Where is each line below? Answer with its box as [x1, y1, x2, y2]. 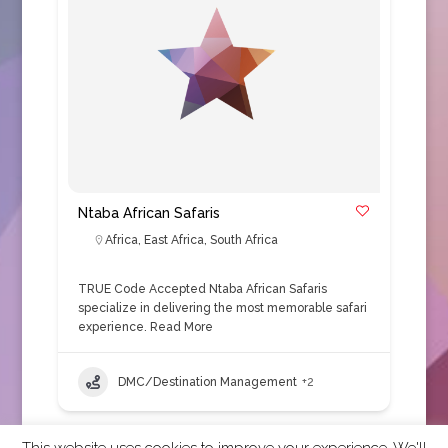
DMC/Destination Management [117, 374, 297, 389]
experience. [77, 320, 147, 334]
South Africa [209, 233, 278, 247]
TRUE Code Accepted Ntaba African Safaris [77, 282, 327, 296]
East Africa [143, 233, 204, 247]
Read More [146, 320, 213, 334]
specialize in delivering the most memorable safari [77, 301, 367, 315]
